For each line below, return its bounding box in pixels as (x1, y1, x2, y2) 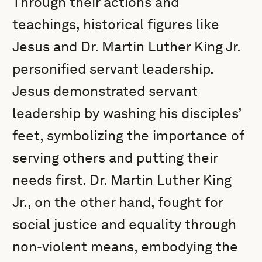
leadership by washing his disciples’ (12, 105, 242, 122)
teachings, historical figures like (12, 16, 220, 33)
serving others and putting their (12, 149, 218, 166)
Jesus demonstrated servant (12, 82, 198, 99)
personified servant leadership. (12, 60, 214, 77)
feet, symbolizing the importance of (12, 127, 244, 144)
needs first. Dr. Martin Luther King (12, 171, 232, 188)
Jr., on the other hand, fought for (12, 194, 223, 211)
